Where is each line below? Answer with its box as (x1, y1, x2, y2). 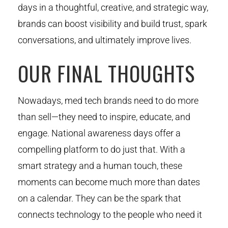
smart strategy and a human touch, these (18, 160, 182, 171)
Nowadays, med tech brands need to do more (18, 95, 198, 106)
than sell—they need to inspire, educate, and (18, 111, 190, 122)
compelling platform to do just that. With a (18, 144, 185, 155)
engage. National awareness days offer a (18, 127, 181, 138)
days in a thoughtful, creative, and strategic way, (18, 2, 208, 13)
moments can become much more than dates (18, 176, 200, 187)
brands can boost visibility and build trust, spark (18, 18, 207, 29)
